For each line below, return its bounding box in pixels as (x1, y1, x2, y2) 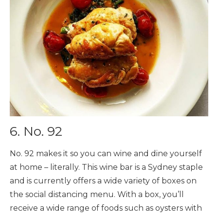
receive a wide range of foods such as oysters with (10, 203, 202, 213)
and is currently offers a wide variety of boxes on (10, 176, 197, 185)
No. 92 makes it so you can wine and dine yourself (10, 148, 202, 158)
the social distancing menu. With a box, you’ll (10, 189, 184, 199)
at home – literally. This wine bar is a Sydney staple (10, 162, 203, 172)
